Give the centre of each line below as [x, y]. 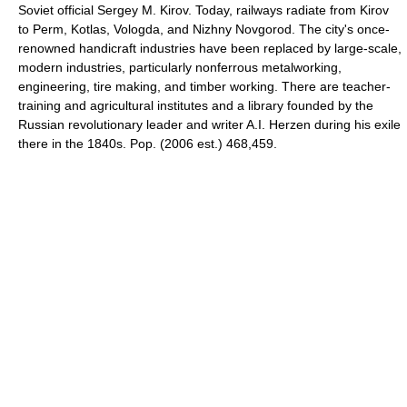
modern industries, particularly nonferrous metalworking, [180, 67]
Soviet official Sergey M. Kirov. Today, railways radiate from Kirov [203, 10]
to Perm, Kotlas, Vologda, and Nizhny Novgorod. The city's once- [204, 29]
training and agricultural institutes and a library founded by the [196, 105]
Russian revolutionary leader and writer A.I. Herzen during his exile [209, 124]
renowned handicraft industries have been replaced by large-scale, [210, 48]
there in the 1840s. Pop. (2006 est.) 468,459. [148, 144]
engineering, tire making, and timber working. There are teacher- [204, 86]
